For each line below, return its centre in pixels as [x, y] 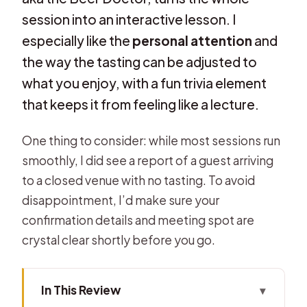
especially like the [77, 40]
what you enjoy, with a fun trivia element [145, 83]
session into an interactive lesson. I [129, 19]
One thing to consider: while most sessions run [151, 140]
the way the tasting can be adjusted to [140, 61]
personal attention [193, 40]
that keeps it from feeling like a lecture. [141, 104]
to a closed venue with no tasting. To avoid [139, 180]
